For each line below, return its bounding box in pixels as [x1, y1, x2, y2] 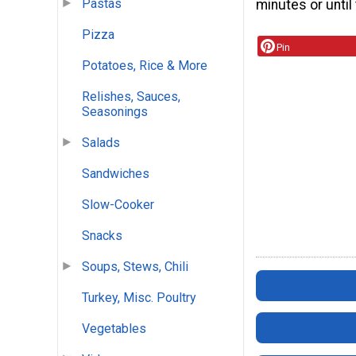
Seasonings [82, 104, 148, 120]
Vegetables [82, 321, 146, 337]
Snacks [82, 228, 122, 244]
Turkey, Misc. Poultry [82, 290, 196, 306]
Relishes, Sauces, [82, 89, 180, 105]
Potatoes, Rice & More [82, 58, 207, 74]
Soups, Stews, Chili [82, 259, 188, 275]
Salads [82, 135, 120, 151]
